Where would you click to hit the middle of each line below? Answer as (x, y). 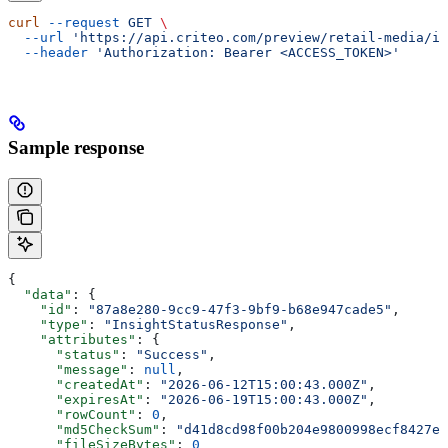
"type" (48, 324)
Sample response (76, 147)
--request (80, 23)
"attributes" (72, 339)
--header (48, 53)
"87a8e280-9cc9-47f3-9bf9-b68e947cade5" (240, 309)
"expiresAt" (76, 399)
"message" (68, 369)
